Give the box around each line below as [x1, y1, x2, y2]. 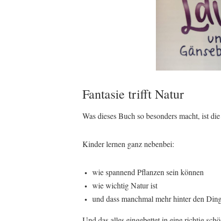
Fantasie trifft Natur [82, 85, 184, 102]
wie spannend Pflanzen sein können [92, 167, 204, 177]
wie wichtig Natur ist [92, 180, 157, 190]
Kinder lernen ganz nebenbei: [82, 139, 174, 149]
